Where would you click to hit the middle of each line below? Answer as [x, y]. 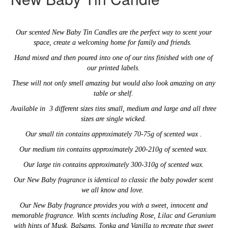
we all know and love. [113, 190]
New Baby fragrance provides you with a [92, 205]
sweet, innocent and [179, 205]
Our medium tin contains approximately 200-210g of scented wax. [113, 149]
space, [43, 42]
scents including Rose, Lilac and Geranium [154, 215]
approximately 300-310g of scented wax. [146, 164]
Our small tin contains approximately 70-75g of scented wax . [113, 134]
